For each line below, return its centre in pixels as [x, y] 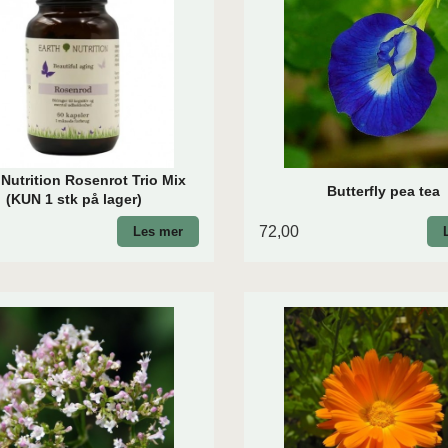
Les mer [157, 231]
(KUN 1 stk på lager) [73, 199]
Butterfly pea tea [384, 191]
